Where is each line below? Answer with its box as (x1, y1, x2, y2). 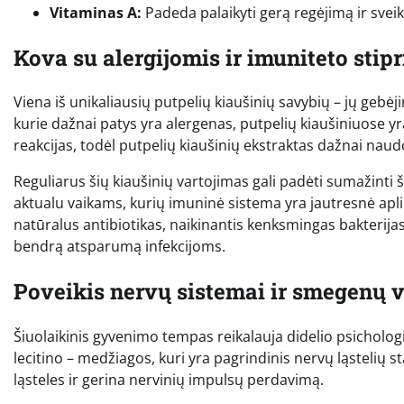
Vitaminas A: (50, 2, 142, 23)
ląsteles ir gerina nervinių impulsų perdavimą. (14, 370, 324, 390)
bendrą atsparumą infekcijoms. (14, 236, 225, 257)
